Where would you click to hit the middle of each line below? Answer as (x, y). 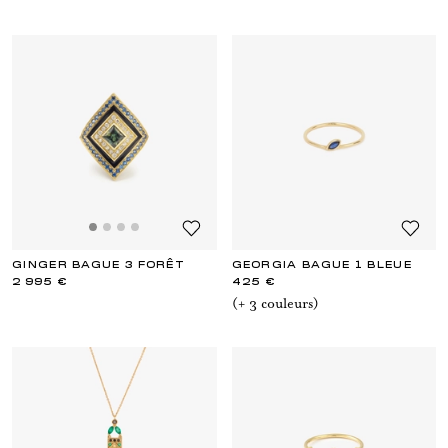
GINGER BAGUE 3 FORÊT (98, 265)
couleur (284, 303)
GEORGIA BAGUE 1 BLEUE (321, 265)
